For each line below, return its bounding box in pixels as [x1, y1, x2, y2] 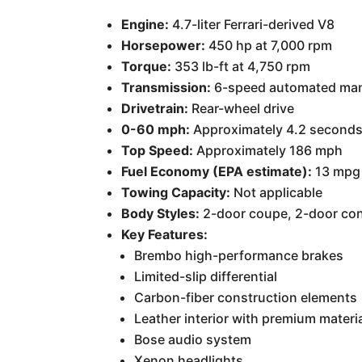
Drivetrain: [121, 100, 189, 116]
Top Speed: [121, 142, 194, 158]
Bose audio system [134, 331, 252, 347]
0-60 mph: [121, 121, 191, 137]
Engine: [121, 16, 170, 32]
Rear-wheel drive [188, 100, 295, 116]
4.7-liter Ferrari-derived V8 [169, 16, 335, 32]
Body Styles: [121, 205, 200, 221]
